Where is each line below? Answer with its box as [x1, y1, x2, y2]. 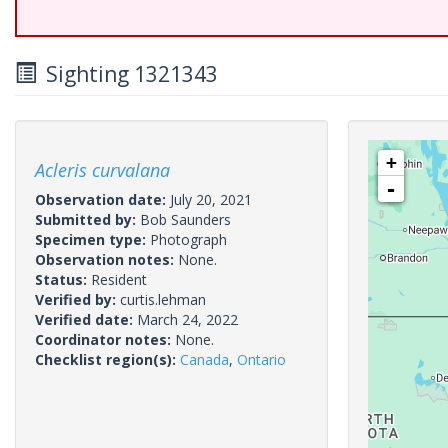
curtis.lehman [120, 290, 206, 309]
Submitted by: [35, 210, 140, 229]
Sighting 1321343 [36, 60, 218, 88]
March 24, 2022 [137, 310, 238, 329]
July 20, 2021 [170, 190, 252, 209]
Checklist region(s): [35, 350, 180, 369]
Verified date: [35, 310, 137, 329]
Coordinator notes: [35, 330, 175, 349]
